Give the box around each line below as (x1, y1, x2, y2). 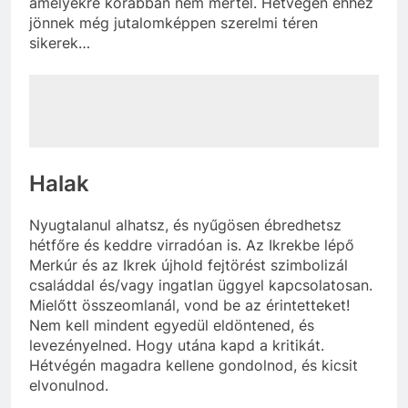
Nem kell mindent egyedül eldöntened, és (29, 316, 314, 335)
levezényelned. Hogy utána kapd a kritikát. (29, 336, 324, 355)
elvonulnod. (29, 376, 108, 395)
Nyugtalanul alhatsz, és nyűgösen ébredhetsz (29, 216, 342, 235)
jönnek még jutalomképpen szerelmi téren (29, 13, 318, 32)
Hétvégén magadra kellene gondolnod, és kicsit (29, 356, 358, 375)
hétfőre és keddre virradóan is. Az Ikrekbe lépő (29, 236, 354, 255)
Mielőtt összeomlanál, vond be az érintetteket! (29, 296, 350, 315)
